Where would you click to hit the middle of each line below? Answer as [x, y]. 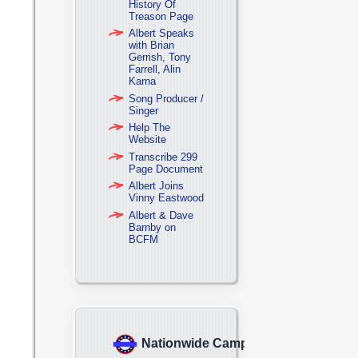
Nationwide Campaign [208, 343]
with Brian [151, 45]
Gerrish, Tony [160, 57]
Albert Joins [156, 186]
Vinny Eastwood [166, 198]
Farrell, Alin [155, 69]
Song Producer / [166, 98]
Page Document [166, 169]
